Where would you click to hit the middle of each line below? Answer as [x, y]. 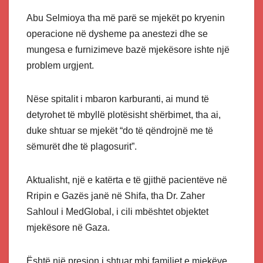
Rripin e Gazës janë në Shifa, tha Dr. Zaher [116, 195]
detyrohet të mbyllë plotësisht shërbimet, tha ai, [124, 114]
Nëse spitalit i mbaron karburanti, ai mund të [118, 99]
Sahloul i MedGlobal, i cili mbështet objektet [117, 211]
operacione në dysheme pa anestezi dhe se [117, 33]
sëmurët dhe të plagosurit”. [82, 146]
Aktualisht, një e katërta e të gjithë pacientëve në [127, 180]
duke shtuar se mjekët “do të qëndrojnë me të [120, 130]
